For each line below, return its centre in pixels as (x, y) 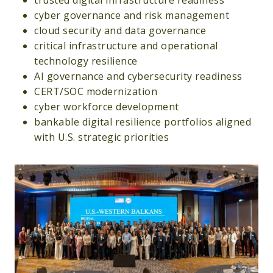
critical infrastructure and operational (126, 46)
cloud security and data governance (120, 31)
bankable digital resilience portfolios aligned (143, 122)
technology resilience (86, 61)
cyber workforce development (107, 107)
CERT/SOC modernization (96, 92)
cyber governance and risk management (132, 16)
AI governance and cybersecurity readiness (138, 76)
